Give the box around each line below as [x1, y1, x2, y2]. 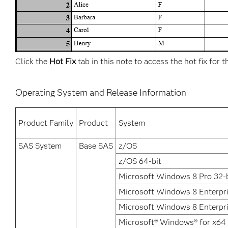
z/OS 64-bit [119, 156, 161, 166]
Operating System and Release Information [15, 87, 186, 98]
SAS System [18, 141, 62, 151]
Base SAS [79, 141, 113, 151]
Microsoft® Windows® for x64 [119, 217, 226, 227]
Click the [15, 56, 49, 66]
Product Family [18, 118, 73, 128]
